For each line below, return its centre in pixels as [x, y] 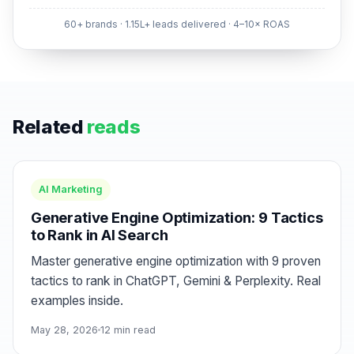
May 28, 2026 [64, 330]
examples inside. [77, 300]
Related [50, 127]
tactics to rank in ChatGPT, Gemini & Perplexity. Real [176, 281]
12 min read [128, 330]
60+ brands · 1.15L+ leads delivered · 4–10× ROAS [177, 25]
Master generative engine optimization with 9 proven [176, 261]
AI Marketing [71, 190]
